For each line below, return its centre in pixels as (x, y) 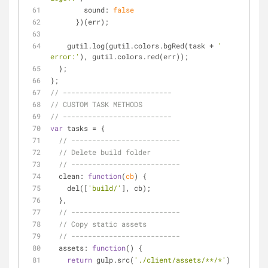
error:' (65, 56)
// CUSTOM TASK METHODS (96, 104)
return (80, 260)
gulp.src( (113, 260)
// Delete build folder (105, 152)
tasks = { (84, 128)
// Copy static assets (103, 224)
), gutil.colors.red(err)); (134, 56)
